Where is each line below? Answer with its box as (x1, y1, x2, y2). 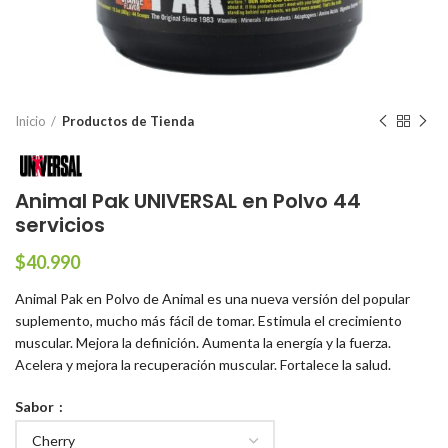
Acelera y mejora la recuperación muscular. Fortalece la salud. (15, 355, 391, 373)
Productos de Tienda (62, 113, 194, 129)
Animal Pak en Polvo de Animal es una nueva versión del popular (15, 289, 410, 307)
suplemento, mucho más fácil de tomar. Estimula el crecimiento (15, 311, 402, 329)
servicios (15, 210, 105, 239)
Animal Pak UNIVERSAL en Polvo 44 (15, 186, 361, 215)
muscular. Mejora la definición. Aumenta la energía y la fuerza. (15, 333, 391, 351)
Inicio (15, 113, 46, 129)
